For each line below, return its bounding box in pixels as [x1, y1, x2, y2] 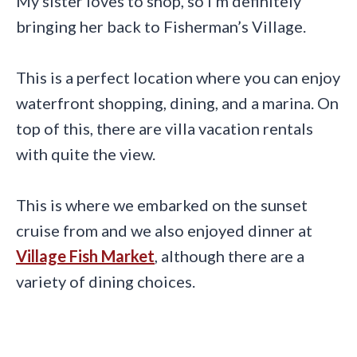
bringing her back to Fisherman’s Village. [16, 16, 306, 36]
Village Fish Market [16, 245, 155, 265]
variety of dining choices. [16, 271, 195, 291]
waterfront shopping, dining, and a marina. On [16, 92, 339, 112]
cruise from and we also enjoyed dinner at [16, 220, 312, 240]
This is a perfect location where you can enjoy [16, 67, 340, 87]
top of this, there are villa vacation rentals [16, 118, 313, 138]
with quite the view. [16, 143, 155, 163]
